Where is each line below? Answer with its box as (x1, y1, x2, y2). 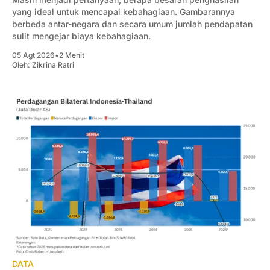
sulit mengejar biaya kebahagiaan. (12, 30, 151, 41)
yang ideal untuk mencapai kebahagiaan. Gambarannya (12, 6, 235, 17)
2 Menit (59, 50, 84, 60)
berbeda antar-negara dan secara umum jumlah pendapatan (12, 18, 253, 29)
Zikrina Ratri (32, 60, 74, 69)
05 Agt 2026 (12, 50, 55, 60)
